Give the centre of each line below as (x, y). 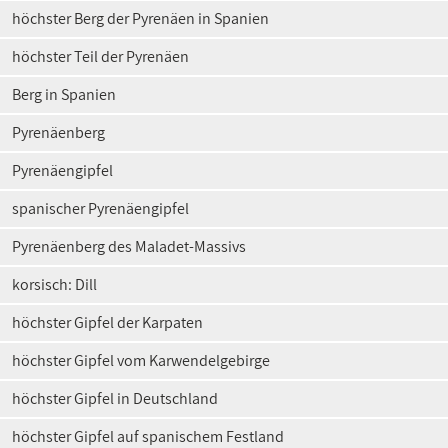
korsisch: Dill (54, 284)
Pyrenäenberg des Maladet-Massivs (129, 246)
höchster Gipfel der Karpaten (107, 322)
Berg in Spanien (64, 94)
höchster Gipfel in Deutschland (115, 398)
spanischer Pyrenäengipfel (100, 208)
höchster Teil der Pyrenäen (100, 56)
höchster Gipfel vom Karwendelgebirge (141, 360)
